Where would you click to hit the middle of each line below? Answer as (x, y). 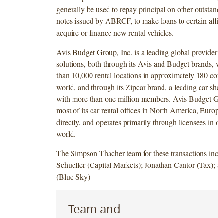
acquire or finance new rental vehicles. (115, 32)
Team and (94, 209)
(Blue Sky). (74, 176)
